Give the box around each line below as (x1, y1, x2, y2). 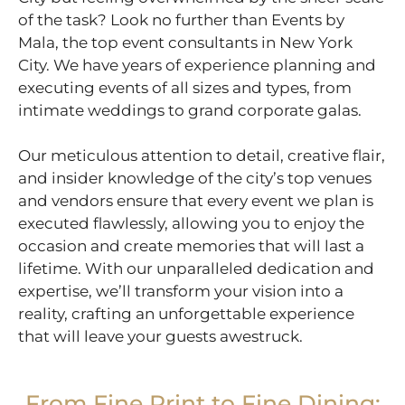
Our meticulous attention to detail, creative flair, (18, 146, 385, 165)
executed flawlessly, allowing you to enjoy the (18, 214, 364, 233)
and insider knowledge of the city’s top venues (18, 169, 372, 188)
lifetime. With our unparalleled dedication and (18, 259, 374, 278)
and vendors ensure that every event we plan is (18, 192, 373, 211)
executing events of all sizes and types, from (18, 78, 352, 97)
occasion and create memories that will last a (18, 237, 364, 256)
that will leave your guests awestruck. (18, 327, 303, 346)
